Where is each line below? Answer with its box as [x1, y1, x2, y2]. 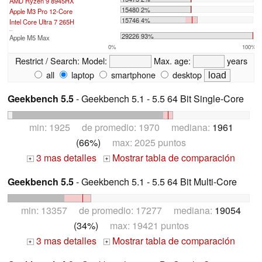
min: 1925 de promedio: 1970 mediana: [29, 120, 212, 134]
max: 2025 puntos [101, 135, 186, 149]
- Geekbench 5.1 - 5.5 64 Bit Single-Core [74, 92, 244, 106]
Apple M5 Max [9, 33, 50, 43]
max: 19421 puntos [98, 218, 189, 232]
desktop [170, 68, 202, 81]
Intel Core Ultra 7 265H [9, 17, 74, 27]
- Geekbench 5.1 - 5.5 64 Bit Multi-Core [74, 174, 237, 188]
